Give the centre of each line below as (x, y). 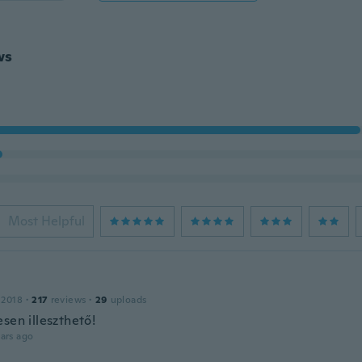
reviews (68, 300)
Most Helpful (46, 221)
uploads (128, 300)
